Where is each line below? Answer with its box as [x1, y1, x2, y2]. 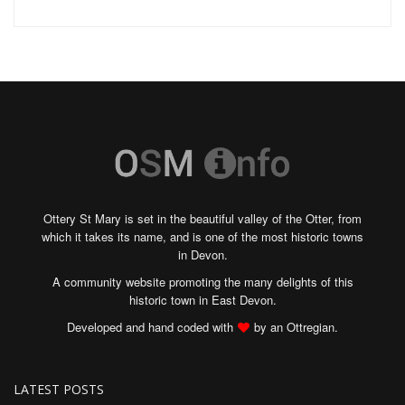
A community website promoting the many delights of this [52, 273, 353, 291]
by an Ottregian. [254, 318, 338, 336]
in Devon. [177, 246, 228, 264]
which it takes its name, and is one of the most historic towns [42, 228, 363, 246]
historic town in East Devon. [128, 291, 277, 309]
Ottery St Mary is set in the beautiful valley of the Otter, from [43, 210, 362, 228]
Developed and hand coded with [67, 318, 233, 336]
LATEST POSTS [14, 381, 104, 399]
